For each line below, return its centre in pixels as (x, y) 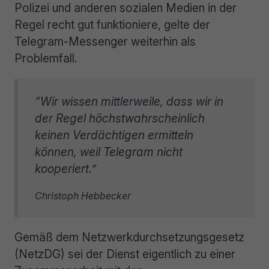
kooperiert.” (65, 168)
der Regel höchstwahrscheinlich (119, 118)
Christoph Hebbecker (83, 195)
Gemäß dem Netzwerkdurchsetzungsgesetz (129, 237)
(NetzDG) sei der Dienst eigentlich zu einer (125, 254)
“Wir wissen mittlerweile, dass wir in (129, 101)
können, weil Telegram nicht (108, 152)
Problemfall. (46, 59)
